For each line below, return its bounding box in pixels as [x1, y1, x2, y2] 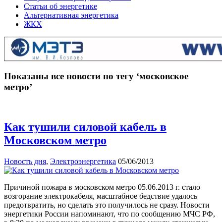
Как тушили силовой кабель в [4, 120, 166, 134]
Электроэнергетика [50, 157, 116, 166]
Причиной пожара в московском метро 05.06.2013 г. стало [4, 183, 200, 192]
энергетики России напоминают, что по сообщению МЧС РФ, [4, 210, 215, 219]
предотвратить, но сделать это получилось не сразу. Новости [4, 201, 210, 210]
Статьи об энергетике [24, 2, 97, 10]
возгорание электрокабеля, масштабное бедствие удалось [4, 192, 197, 201]
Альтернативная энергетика [24, 11, 118, 19]
